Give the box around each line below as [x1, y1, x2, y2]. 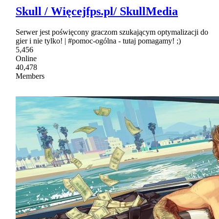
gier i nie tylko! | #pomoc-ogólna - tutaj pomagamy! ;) [16, 37, 181, 45]
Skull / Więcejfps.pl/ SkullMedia [16, 5, 178, 18]
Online [16, 54, 37, 63]
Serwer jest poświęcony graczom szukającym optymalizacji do [16, 28, 208, 37]
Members [16, 72, 44, 81]
